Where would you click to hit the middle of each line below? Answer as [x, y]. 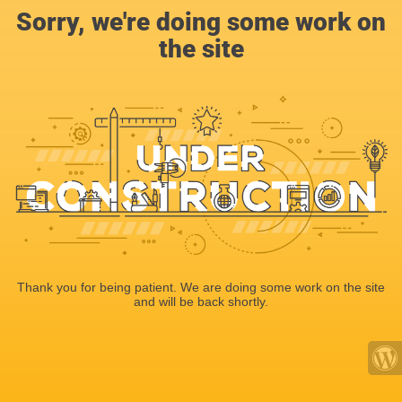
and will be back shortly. [201, 301]
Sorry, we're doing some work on [201, 22]
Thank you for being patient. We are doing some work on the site [201, 287]
